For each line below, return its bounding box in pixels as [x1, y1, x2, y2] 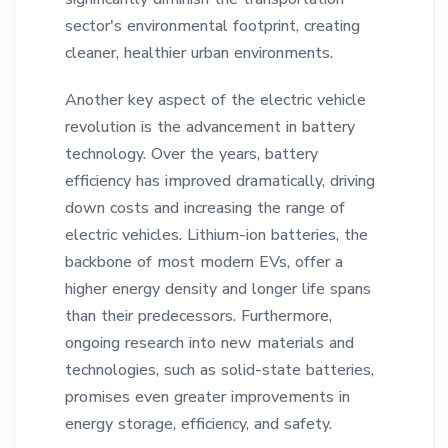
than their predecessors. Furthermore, [65, 305, 332, 327]
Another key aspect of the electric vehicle [65, 89, 366, 111]
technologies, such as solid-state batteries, [65, 359, 374, 381]
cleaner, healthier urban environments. [65, 42, 333, 64]
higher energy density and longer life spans [65, 278, 371, 300]
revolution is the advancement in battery [65, 116, 355, 138]
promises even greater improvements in [65, 386, 350, 408]
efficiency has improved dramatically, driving [65, 170, 375, 192]
